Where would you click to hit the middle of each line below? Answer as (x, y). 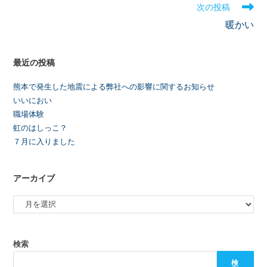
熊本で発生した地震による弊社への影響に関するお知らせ (114, 87)
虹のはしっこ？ (41, 128)
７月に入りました (44, 142)
